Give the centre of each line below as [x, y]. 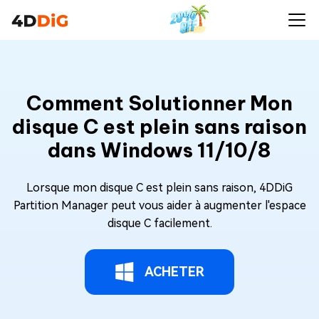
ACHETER [174, 272]
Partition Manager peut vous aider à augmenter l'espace [159, 205]
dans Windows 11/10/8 [159, 150]
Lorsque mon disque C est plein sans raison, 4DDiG [159, 188]
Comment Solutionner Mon [159, 103]
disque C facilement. [159, 223]
